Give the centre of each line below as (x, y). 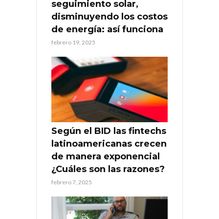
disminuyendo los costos (109, 17)
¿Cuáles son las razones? (108, 169)
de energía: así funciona (107, 30)
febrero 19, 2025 (73, 43)
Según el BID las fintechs (109, 131)
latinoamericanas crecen (109, 144)
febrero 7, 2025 (72, 182)
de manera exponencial (106, 157)
